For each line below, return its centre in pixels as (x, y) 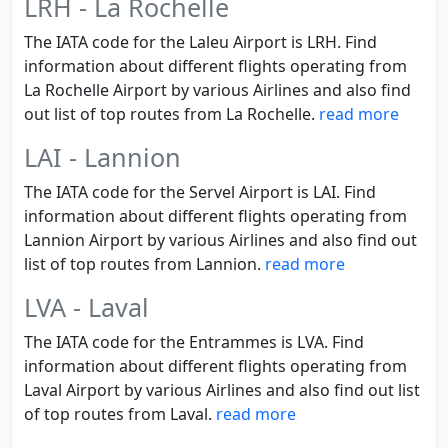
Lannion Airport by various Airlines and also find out (220, 240)
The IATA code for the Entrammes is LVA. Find (194, 342)
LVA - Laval (86, 307)
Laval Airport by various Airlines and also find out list (222, 390)
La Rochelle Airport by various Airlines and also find (217, 90)
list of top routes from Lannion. (144, 264)
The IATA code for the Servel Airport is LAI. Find (200, 192)
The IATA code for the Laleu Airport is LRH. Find (200, 42)
